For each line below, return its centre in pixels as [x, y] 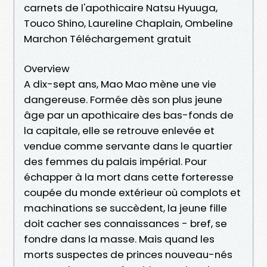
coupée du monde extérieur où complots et [132, 192]
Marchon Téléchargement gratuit [108, 38]
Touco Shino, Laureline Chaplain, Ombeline [128, 23]
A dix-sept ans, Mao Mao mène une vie [120, 84]
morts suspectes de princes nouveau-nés [128, 254]
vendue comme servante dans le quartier [128, 146]
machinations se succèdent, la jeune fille [125, 208]
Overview [47, 68]
